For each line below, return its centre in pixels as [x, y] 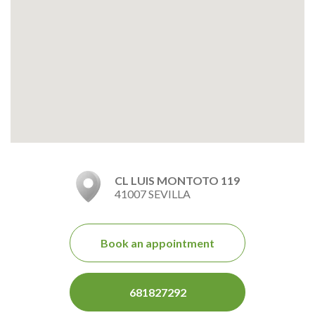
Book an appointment [157, 243]
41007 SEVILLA [152, 193]
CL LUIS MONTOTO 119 [177, 180]
